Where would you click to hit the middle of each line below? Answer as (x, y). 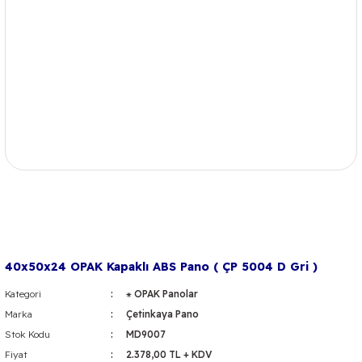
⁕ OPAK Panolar (162, 294)
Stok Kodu (27, 334)
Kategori (23, 294)
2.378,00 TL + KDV (169, 354)
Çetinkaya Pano (162, 314)
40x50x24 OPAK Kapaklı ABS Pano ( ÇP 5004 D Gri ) (161, 267)
